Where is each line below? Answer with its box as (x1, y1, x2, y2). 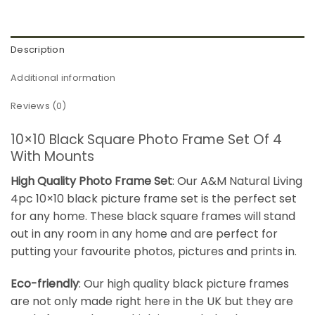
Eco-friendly (11, 275, 79, 292)
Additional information (11, 72, 116, 84)
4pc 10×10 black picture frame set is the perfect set (11, 190, 297, 207)
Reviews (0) (11, 100, 66, 112)
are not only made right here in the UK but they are (11, 292, 293, 309)
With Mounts (11, 147, 94, 167)
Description (11, 44, 65, 56)
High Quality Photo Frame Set (11, 172, 172, 189)
